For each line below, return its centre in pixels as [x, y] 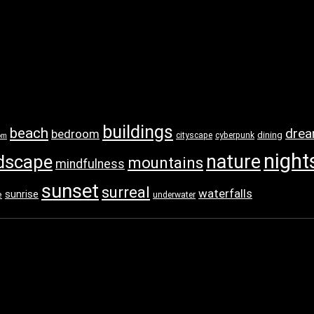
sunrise [22, 194]
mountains [165, 163]
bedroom [75, 134]
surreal [126, 193]
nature [233, 162]
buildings [138, 132]
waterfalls [225, 194]
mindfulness [90, 164]
